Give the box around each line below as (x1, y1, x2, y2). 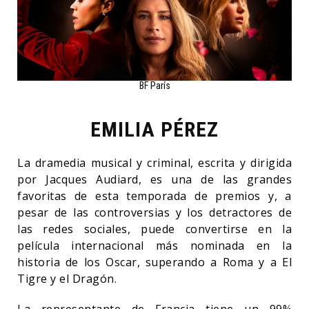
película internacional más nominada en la (17, 237, 292, 253)
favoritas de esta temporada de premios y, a (17, 188, 292, 203)
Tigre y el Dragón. (17, 270, 120, 286)
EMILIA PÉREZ (90, 117, 219, 141)
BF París (139, 79, 170, 91)
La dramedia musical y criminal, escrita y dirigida (17, 154, 292, 170)
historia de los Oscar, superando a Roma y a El (17, 254, 292, 270)
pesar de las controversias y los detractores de (17, 204, 292, 220)
